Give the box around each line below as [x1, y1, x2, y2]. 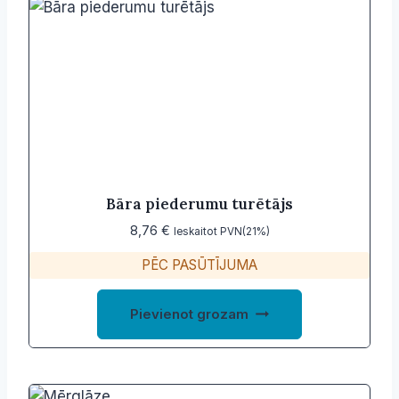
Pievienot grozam [130, 305, 249, 323]
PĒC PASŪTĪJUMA [142, 256, 257, 274]
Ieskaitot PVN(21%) [173, 225, 270, 239]
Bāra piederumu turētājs [106, 194, 293, 215]
